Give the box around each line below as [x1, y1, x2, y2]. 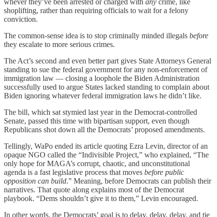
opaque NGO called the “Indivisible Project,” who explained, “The [4, 151, 209, 159]
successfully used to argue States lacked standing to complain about [4, 83, 209, 92]
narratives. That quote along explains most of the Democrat [4, 186, 184, 194]
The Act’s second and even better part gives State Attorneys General [4, 57, 211, 65]
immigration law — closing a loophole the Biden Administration [4, 74, 200, 83]
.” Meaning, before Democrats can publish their [66, 177, 211, 186]
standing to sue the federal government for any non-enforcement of [4, 65, 207, 74]
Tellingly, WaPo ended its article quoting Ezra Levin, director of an [4, 142, 208, 151]
